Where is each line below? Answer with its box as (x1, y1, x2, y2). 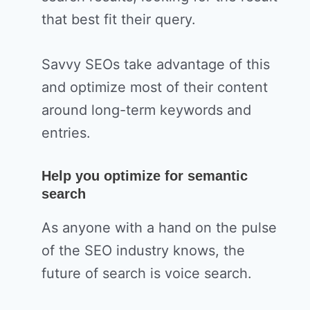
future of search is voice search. (42, 265, 252, 282)
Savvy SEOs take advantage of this (42, 56, 270, 73)
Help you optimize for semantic (42, 168, 248, 184)
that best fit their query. (42, 11, 196, 28)
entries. (42, 125, 91, 142)
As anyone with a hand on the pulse (42, 219, 277, 237)
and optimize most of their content (42, 79, 268, 96)
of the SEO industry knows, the (42, 242, 245, 259)
